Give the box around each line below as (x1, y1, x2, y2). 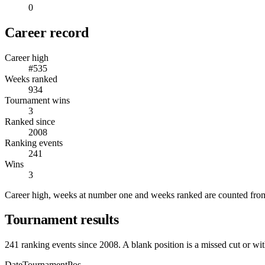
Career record (5, 24, 89, 40)
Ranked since (5, 116, 55, 127)
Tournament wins (5, 95, 70, 105)
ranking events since (19, 240, 99, 250)
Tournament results (5, 212, 119, 228)
